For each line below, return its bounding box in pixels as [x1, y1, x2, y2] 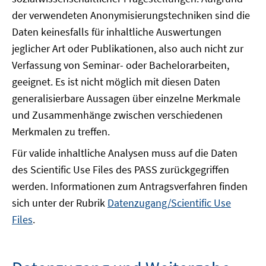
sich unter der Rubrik [12, 196, 107, 210]
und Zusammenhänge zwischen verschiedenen [12, 108, 223, 122]
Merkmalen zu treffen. [12, 125, 110, 138]
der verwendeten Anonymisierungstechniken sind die [12, 8, 250, 22]
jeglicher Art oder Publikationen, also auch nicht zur [12, 42, 243, 55]
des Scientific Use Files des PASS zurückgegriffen [12, 163, 229, 176]
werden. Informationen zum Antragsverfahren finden [12, 179, 248, 193]
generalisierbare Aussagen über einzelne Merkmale [12, 91, 240, 105]
